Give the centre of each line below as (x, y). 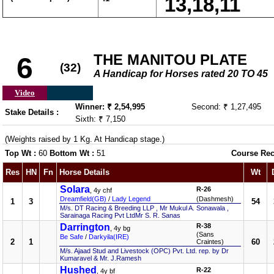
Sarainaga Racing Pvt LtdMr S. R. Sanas (120, 215)
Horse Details (84, 172)
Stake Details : (32, 112)
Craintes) (210, 242)
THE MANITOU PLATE (170, 60)
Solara (75, 189)
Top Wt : (22, 153)
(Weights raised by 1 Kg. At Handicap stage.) (85, 139)
